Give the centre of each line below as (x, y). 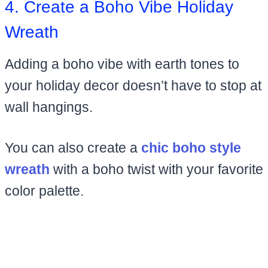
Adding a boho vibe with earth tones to (122, 64)
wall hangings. (49, 107)
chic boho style (191, 147)
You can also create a (73, 147)
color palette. (44, 191)
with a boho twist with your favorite (156, 169)
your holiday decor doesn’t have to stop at (133, 85)
